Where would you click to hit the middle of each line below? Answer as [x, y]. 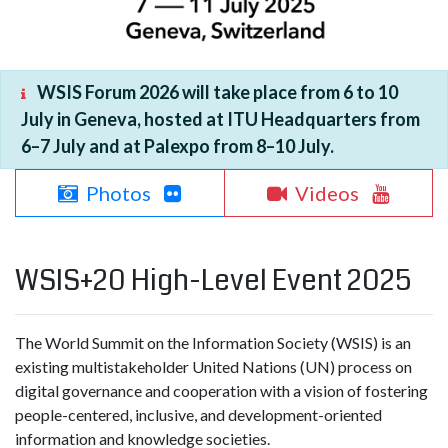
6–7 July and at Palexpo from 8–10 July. [177, 146]
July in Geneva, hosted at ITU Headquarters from [220, 119]
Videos [326, 193]
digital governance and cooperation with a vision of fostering [221, 390]
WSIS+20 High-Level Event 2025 [213, 281]
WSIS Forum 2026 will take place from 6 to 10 [217, 92]
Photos [118, 193]
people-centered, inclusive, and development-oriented [198, 414]
